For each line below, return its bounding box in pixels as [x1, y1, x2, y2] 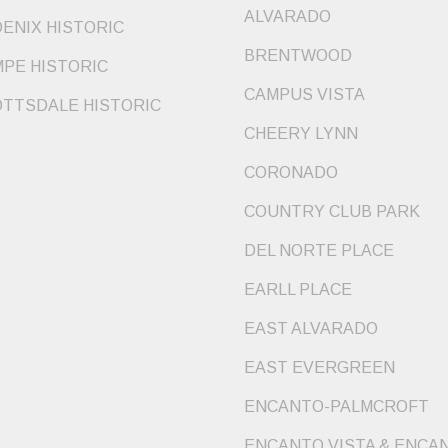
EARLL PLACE [244, 280, 352, 298]
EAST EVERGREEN [244, 358, 395, 376]
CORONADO [244, 163, 338, 181]
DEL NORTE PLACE [244, 241, 394, 259]
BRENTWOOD [244, 46, 352, 64]
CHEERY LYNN [244, 124, 358, 142]
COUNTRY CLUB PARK [244, 202, 420, 220]
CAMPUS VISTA [244, 85, 365, 103]
